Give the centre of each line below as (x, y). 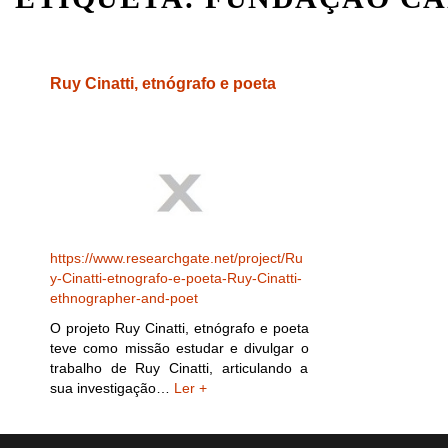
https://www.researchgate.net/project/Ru (176, 257)
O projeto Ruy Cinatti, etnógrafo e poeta (179, 327)
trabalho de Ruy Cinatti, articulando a (179, 367)
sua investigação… (112, 387)
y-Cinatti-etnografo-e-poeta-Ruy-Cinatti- (176, 277)
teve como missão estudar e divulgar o (179, 347)
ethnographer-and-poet (124, 297)
